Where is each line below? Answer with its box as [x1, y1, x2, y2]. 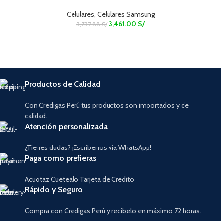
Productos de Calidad [25, 79, 101, 89]
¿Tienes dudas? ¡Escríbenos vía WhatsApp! [25, 143, 152, 152]
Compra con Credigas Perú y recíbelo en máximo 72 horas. [25, 206, 202, 215]
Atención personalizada [25, 121, 108, 131]
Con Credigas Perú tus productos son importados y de [25, 100, 189, 110]
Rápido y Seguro [25, 184, 83, 194]
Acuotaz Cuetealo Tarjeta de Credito [25, 174, 135, 184]
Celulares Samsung [97, 9, 155, 19]
